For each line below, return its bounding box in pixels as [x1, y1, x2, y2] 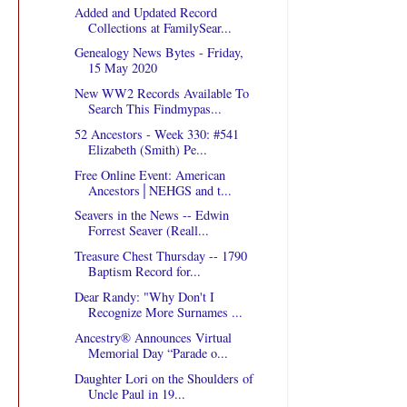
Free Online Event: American [74, 165, 225, 184]
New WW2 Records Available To [74, 84, 249, 103]
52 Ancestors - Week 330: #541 [74, 124, 239, 143]
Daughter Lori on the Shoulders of [74, 369, 253, 387]
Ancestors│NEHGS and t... [87, 181, 232, 199]
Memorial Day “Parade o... [87, 343, 228, 362]
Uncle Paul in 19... [87, 384, 185, 402]
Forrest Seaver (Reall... [87, 222, 209, 240]
